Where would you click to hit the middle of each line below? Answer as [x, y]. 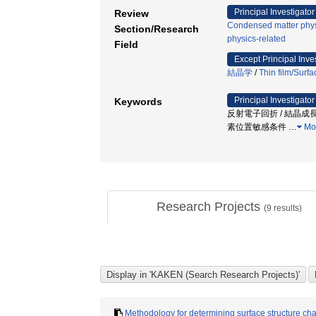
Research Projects [210, 207]
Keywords [138, 102]
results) [286, 208]
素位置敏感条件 [258, 127]
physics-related [256, 39]
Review [132, 13]
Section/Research [157, 29]
